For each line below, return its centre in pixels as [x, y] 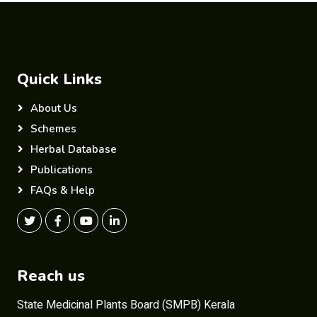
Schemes [53, 129]
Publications [62, 170]
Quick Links [59, 79]
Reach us [51, 276]
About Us [54, 108]
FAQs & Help [63, 190]
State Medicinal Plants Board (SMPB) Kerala [126, 305]
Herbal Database [74, 149]
